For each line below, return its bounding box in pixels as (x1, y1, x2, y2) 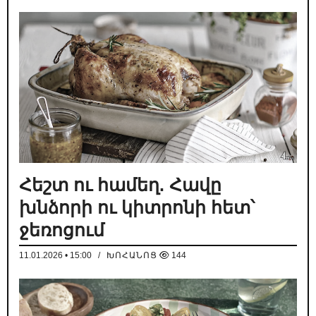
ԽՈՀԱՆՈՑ (107, 250, 157, 261)
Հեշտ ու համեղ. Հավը (19, 175, 221, 195)
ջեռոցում (19, 220, 104, 241)
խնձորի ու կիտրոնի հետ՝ (19, 197, 255, 218)
